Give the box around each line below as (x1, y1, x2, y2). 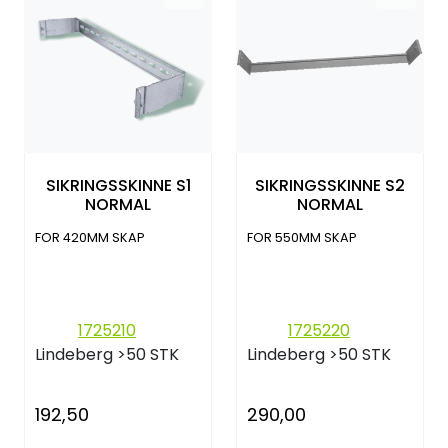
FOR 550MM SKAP (247, 228, 357, 246)
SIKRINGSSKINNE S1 (45, 174, 191, 198)
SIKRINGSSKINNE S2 (255, 174, 405, 198)
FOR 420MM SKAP (35, 228, 145, 246)
